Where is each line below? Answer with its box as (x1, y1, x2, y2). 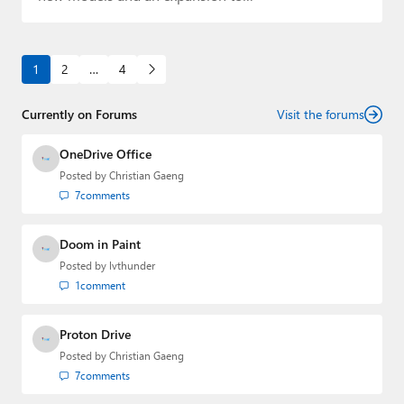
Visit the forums (277, 106, 364, 123)
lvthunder (109, 259, 155, 272)
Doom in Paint (60, 235, 141, 252)
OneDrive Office (60, 145, 151, 162)
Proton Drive (60, 326, 131, 343)
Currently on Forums (22, 106, 137, 123)
